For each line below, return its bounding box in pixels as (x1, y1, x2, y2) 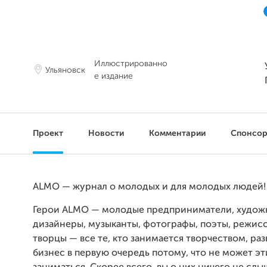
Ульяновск (45, 66, 85, 74)
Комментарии (149, 129, 206, 138)
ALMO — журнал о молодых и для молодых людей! (33, 182, 266, 192)
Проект (33, 129, 63, 138)
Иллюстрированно (94, 60, 167, 68)
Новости (88, 129, 124, 138)
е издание (94, 72, 133, 80)
